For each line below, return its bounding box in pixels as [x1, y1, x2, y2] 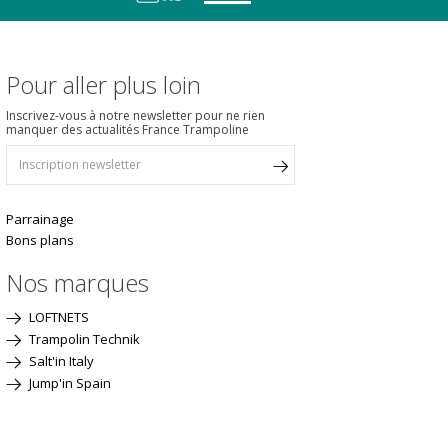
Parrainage [5, 210, 74, 229]
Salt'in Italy [25, 352, 94, 371]
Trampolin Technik [25, 330, 140, 349]
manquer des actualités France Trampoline [5, 121, 249, 139]
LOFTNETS [25, 308, 89, 327]
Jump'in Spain [25, 374, 111, 393]
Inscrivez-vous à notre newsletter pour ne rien [5, 107, 265, 125]
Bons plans [5, 231, 74, 250]
